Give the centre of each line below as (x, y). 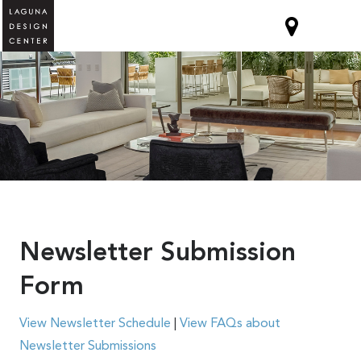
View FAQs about (230, 324)
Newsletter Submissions (87, 346)
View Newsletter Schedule (95, 324)
